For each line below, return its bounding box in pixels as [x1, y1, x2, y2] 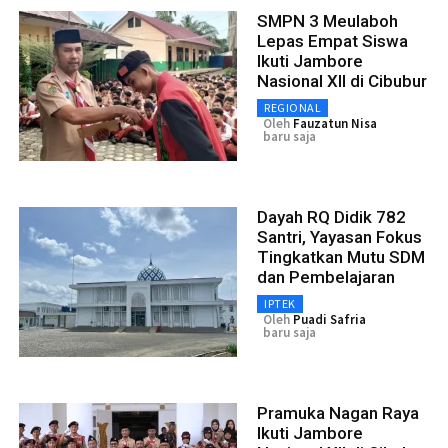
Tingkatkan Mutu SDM [257, 247, 425, 268]
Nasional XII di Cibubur [257, 71, 427, 92]
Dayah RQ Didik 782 [257, 207, 406, 228]
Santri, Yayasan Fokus [257, 227, 422, 248]
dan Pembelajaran [257, 267, 395, 288]
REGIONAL [264, 100, 321, 116]
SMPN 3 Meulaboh [257, 11, 398, 32]
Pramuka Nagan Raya [257, 403, 419, 424]
